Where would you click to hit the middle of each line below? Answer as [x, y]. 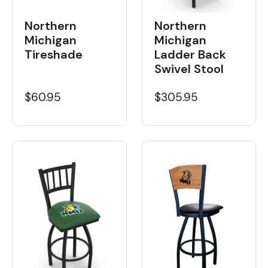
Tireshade [54, 54]
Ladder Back [190, 54]
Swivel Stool [189, 68]
